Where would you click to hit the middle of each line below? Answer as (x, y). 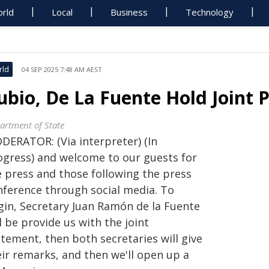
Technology (210, 12)
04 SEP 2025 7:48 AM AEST (62, 69)
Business (129, 12)
